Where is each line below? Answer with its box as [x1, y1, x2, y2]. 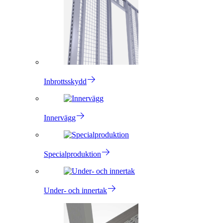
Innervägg [44, 113, 76, 122]
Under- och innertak [44, 186, 107, 195]
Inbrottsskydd [44, 77, 87, 86]
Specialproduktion [44, 150, 101, 159]
